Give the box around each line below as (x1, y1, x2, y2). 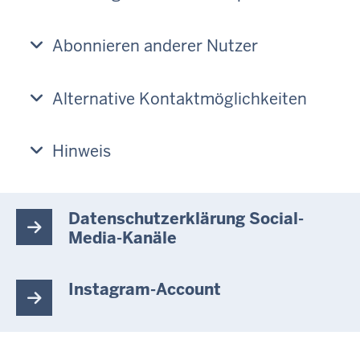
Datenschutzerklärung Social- (68, 208, 304, 230)
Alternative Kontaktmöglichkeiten (52, 88, 307, 109)
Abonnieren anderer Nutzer (52, 35, 258, 57)
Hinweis (52, 141, 111, 162)
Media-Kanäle (68, 227, 177, 249)
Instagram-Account (68, 279, 221, 301)
